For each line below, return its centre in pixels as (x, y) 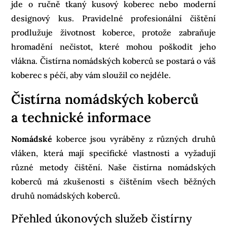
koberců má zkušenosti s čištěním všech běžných (113, 181)
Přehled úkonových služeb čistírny (102, 218)
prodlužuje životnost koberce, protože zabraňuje (113, 32)
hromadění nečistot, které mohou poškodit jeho (113, 46)
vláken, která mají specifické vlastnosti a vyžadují (113, 153)
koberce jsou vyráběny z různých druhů (136, 139)
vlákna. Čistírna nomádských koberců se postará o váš (113, 61)
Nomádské (34, 139)
